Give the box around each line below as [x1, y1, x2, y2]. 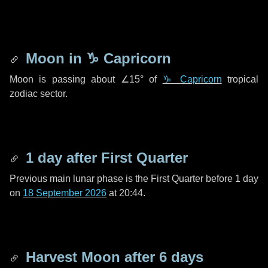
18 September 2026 [23, 188, 106, 198]
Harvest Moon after [22, 249, 159, 265]
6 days [159, 249, 203, 265]
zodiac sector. [10, 89, 68, 99]
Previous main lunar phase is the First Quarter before [10, 173, 235, 184]
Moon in [22, 50, 86, 66]
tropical [221, 74, 259, 84]
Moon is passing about [10, 74, 121, 84]
